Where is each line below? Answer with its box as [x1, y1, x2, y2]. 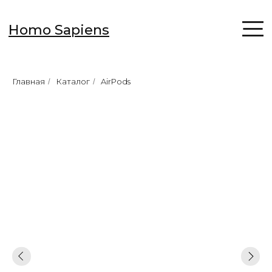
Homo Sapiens [6, 15, 78, 28]
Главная [12, 76, 45, 86]
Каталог [56, 76, 90, 86]
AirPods [101, 76, 131, 86]
